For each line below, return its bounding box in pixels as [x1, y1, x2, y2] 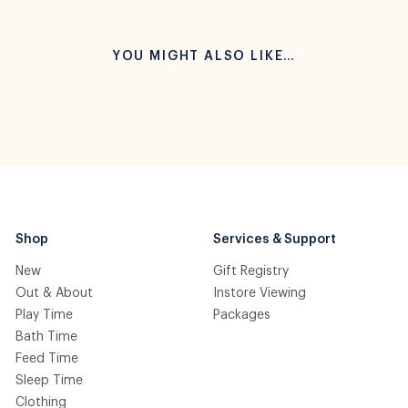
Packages [212, 309, 270, 321]
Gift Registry [212, 265, 289, 278]
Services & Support [212, 233, 336, 246]
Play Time [15, 309, 73, 321]
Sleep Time [15, 374, 83, 387]
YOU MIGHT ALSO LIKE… [111, 50, 297, 63]
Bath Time [15, 331, 77, 343]
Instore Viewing [212, 287, 306, 300]
